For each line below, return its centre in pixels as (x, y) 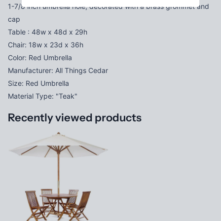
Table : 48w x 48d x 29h (48, 32)
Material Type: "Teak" (43, 96)
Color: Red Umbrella (40, 57)
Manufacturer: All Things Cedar (58, 70)
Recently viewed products (75, 117)
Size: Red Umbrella (38, 83)
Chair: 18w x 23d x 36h (46, 44)
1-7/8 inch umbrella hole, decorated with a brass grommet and (109, 6)
